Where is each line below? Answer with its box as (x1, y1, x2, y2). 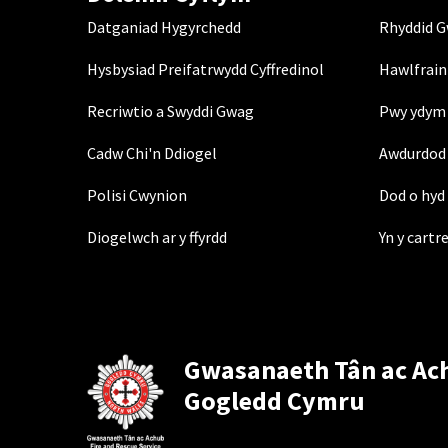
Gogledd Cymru (184, 384, 365, 417)
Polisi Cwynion (87, 185, 187, 205)
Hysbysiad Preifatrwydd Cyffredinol (87, 59, 324, 79)
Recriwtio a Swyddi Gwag (87, 101, 254, 121)
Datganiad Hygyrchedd (87, 17, 241, 37)
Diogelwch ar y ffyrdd (87, 227, 227, 247)
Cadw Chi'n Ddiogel (87, 143, 217, 163)
